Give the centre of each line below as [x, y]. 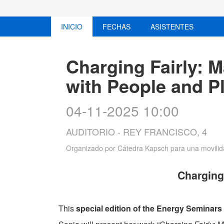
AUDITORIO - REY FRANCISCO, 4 [136, 132]
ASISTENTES [172, 27]
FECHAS [116, 27]
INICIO [72, 27]
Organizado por [92, 148]
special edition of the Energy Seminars [149, 208]
